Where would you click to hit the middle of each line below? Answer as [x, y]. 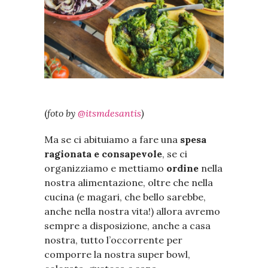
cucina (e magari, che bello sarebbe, [125, 197]
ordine [182, 168]
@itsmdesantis [109, 113]
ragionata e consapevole [103, 154]
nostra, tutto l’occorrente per [113, 240]
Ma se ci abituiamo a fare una [112, 140]
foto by [63, 113]
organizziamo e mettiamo [105, 168]
